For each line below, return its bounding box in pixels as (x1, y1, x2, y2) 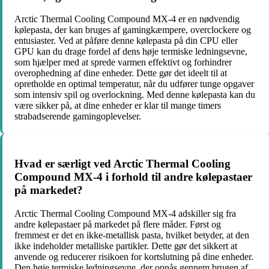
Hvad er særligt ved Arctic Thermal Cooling (14, 157, 231, 171)
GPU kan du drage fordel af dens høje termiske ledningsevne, (14, 46, 247, 57)
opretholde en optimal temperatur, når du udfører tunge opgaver (14, 79, 254, 89)
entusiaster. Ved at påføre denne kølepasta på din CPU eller (14, 35, 238, 46)
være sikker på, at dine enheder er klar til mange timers (14, 100, 221, 111)
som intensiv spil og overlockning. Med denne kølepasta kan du (14, 89, 255, 100)
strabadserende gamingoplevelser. (14, 111, 141, 122)
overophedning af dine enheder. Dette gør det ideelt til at (14, 68, 227, 79)
